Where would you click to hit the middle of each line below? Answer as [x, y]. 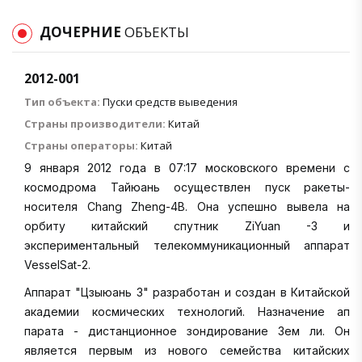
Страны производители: [95, 123]
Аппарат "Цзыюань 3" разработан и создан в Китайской [187, 292]
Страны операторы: [81, 145]
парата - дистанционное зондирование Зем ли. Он [187, 330]
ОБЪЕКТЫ [157, 32]
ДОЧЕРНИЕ [82, 32]
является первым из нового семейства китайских [187, 350]
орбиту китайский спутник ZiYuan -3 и [187, 225]
